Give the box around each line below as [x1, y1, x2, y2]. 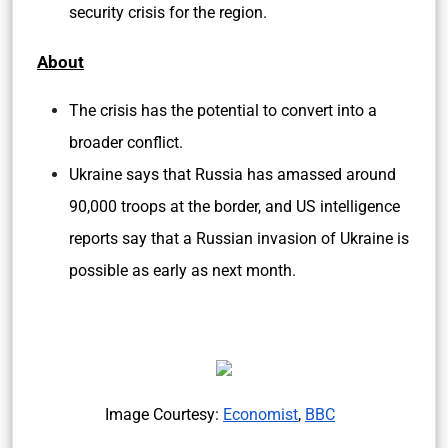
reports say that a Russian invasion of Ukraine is [69, 229, 409, 248]
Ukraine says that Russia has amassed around [69, 165, 396, 184]
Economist [223, 405, 298, 424]
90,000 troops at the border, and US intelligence [69, 197, 400, 216]
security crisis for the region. [69, 3, 267, 22]
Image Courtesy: [105, 405, 223, 424]
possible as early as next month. [69, 261, 296, 280]
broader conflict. [69, 133, 187, 152]
